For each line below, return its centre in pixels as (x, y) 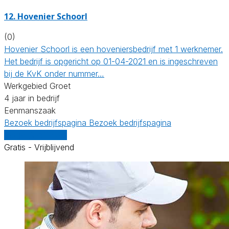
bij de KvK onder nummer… (54, 73)
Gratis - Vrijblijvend (39, 147)
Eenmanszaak (30, 110)
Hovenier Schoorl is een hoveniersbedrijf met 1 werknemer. (113, 49)
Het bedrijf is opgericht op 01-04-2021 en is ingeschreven (111, 61)
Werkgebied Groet (37, 86)
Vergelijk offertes (36, 135)
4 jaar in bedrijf (32, 98)
